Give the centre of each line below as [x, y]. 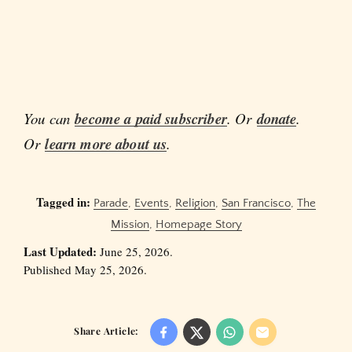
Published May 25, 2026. [85, 270]
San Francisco [256, 203]
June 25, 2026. [135, 252]
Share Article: [106, 331]
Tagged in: [63, 202]
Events [152, 203]
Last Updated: [60, 252]
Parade [111, 203]
